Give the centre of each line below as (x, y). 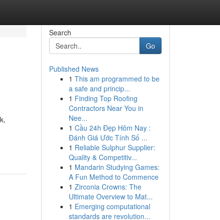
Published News (74, 69)
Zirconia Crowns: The (108, 187)
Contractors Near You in (106, 108)
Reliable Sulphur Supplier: (115, 147)
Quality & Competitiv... (103, 157)
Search (60, 32)
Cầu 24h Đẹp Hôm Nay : (112, 128)
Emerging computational (112, 206)
